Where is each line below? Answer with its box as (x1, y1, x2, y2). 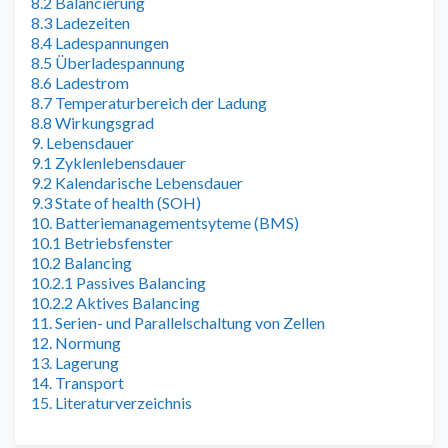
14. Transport (31, 372, 124, 392)
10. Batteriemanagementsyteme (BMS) (31, 212, 299, 232)
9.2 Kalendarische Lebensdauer (31, 172, 243, 192)
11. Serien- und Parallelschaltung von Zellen (31, 312, 325, 332)
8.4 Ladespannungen (31, 32, 169, 52)
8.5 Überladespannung (31, 52, 185, 72)
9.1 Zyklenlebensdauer (31, 152, 186, 172)
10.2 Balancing (31, 252, 132, 272)
